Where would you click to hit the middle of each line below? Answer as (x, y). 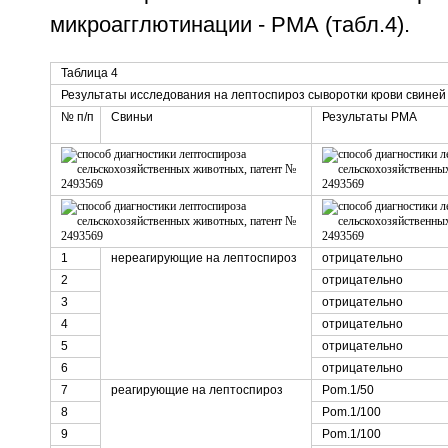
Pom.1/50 (347, 390)
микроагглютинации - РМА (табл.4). (229, 25)
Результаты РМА (369, 117)
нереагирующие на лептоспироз (203, 258)
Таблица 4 (89, 73)
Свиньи (131, 117)
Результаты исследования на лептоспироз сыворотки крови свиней (253, 95)
